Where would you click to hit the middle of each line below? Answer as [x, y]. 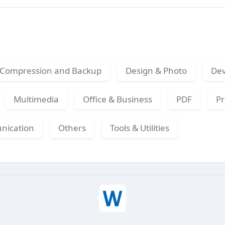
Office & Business [118, 99]
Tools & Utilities [140, 128]
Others [72, 128]
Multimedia [36, 99]
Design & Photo [156, 70]
